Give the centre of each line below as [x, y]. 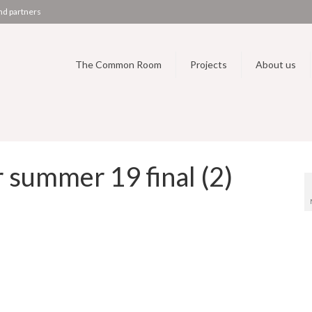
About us [275, 64]
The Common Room [118, 64]
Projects [208, 64]
